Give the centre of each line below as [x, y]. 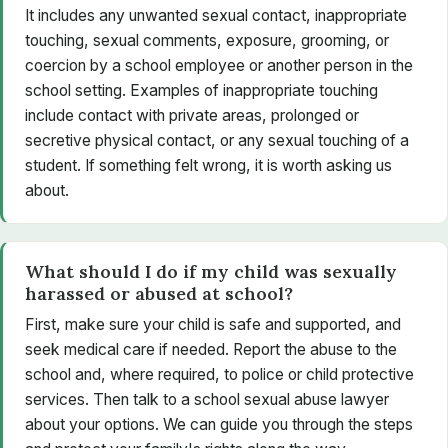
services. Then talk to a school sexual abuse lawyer [206, 400]
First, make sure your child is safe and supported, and [212, 325]
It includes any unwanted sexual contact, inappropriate [215, 16]
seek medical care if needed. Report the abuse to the [210, 350]
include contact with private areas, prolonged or [191, 116]
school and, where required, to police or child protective [219, 375]
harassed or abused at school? [158, 294]
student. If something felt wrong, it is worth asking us [208, 166]
